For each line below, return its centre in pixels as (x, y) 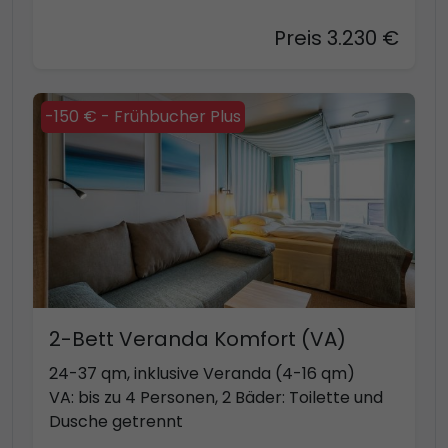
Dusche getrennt (116, 421)
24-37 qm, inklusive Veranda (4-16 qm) (202, 373)
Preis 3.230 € (336, 38)
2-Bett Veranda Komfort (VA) (197, 338)
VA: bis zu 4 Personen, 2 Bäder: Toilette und (216, 397)
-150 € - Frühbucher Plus (143, 116)
